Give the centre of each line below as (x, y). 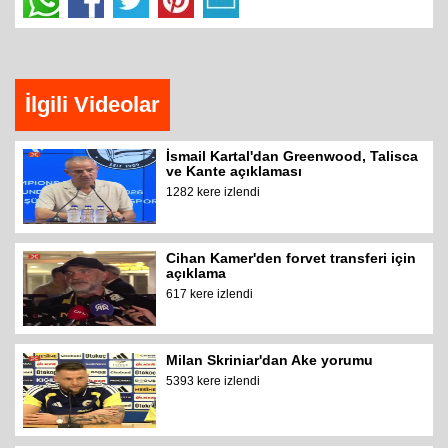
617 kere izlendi (210, 294)
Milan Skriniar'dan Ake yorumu (270, 359)
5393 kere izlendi (213, 380)
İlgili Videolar (92, 104)
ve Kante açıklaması (234, 171)
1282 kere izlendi (213, 192)
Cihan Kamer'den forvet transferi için (291, 258)
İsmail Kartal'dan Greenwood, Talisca (292, 156)
